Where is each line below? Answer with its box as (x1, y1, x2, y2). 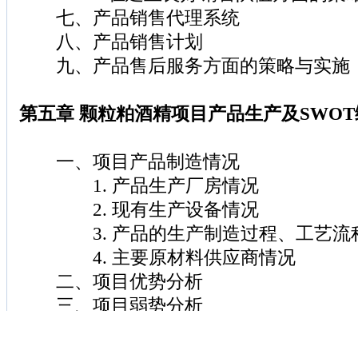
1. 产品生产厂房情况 (19, 175, 259, 196)
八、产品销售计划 (19, 31, 203, 52)
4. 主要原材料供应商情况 (19, 247, 296, 268)
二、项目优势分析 (19, 271, 203, 292)
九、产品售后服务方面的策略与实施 (19, 55, 350, 76)
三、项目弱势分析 (19, 295, 203, 316)
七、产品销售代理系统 (19, 7, 240, 28)
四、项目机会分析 (19, 319, 203, 340)
